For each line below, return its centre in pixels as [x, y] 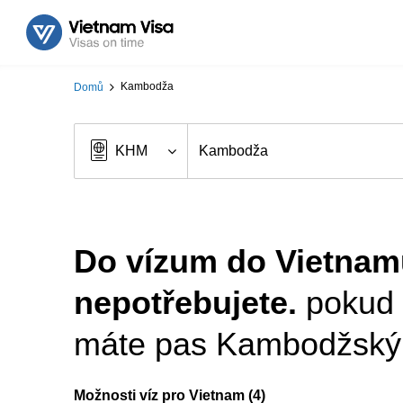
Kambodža [147, 87]
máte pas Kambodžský [237, 344]
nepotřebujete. [185, 303]
